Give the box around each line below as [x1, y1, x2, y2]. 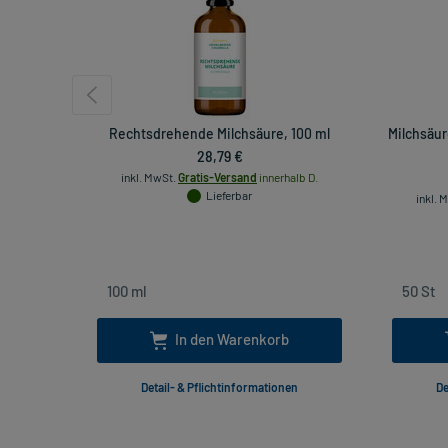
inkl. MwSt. [121, 170, 176, 185]
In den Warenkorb [175, 330, 289, 349]
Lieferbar [206, 188, 252, 203]
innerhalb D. [257, 170, 318, 185]
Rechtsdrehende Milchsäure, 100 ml [109, 125, 330, 143]
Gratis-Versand [178, 170, 257, 185]
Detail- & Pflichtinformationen [141, 380, 298, 395]
